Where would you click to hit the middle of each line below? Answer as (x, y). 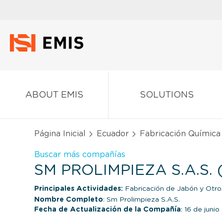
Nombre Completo (69, 199)
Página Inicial (60, 134)
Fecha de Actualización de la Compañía (108, 209)
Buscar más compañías (80, 154)
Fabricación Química (180, 134)
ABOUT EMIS (54, 95)
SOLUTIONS (166, 95)
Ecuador (113, 134)
